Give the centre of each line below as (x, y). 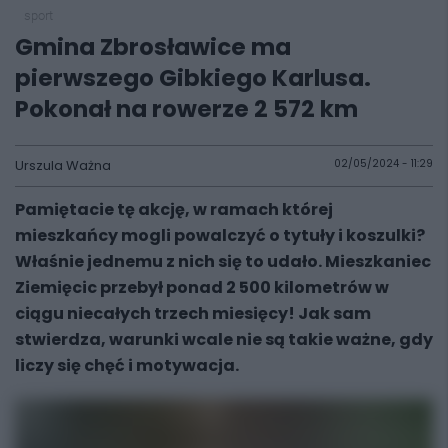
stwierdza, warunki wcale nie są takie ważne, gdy (224, 339)
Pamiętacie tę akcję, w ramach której (174, 209)
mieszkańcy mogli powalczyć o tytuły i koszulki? (220, 235)
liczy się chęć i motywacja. (127, 365)
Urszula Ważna (63, 165)
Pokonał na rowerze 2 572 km (186, 109)
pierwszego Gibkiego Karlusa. (193, 78)
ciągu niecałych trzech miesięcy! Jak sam (193, 313)
